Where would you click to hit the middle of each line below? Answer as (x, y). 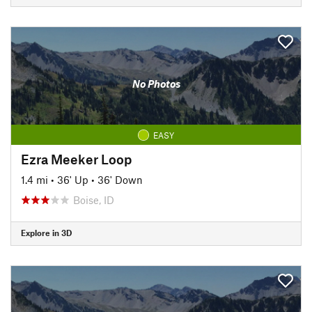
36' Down (120, 179)
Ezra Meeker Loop (76, 159)
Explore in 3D (46, 233)
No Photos (156, 84)
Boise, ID (94, 200)
